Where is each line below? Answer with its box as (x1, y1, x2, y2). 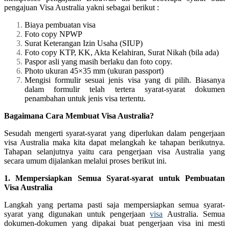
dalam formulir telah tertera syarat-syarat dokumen (25, 84, 225, 94)
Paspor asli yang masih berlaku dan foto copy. (25, 57, 172, 66)
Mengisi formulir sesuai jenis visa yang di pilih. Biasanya (25, 75, 225, 84)
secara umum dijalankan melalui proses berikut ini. (4, 156, 167, 165)
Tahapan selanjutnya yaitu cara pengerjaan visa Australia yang (4, 147, 225, 156)
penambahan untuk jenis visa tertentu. (25, 94, 146, 103)
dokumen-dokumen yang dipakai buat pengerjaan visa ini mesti (4, 218, 225, 227)
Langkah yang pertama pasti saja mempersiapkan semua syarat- (4, 200, 225, 209)
